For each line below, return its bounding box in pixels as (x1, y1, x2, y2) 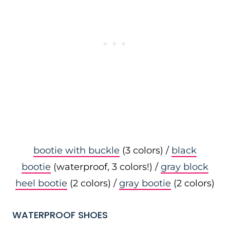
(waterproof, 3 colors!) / (51, 161, 161, 172)
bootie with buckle (33, 145, 120, 156)
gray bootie (119, 178, 171, 189)
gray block (161, 161, 208, 172)
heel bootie (15, 178, 67, 189)
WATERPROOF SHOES (12, 208, 108, 221)
